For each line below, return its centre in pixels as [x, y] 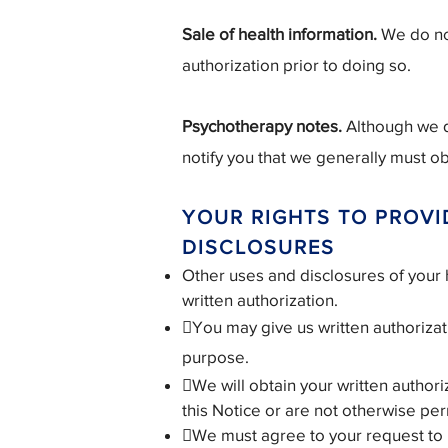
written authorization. [260, 299]
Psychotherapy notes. [264, 125]
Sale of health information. [279, 33]
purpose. [215, 356]
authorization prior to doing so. [296, 64]
